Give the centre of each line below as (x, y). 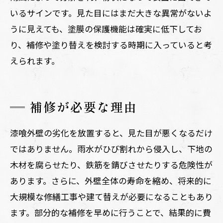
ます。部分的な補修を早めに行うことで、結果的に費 (111, 212)
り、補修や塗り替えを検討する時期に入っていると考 (111, 44)
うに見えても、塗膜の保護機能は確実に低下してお (106, 28)
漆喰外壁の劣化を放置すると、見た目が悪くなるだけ (111, 132)
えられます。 (35, 60)
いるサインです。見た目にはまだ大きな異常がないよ (111, 12)
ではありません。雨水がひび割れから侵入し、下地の (111, 148)
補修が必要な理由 (84, 106)
